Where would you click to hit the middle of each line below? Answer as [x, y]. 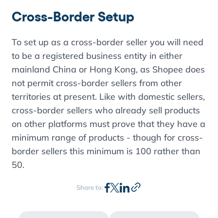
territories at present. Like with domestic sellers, [108, 97]
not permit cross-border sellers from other [97, 83]
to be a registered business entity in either [97, 56]
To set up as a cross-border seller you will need [108, 42]
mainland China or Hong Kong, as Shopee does [108, 69]
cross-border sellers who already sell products [106, 110]
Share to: [91, 187]
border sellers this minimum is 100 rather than [106, 151]
